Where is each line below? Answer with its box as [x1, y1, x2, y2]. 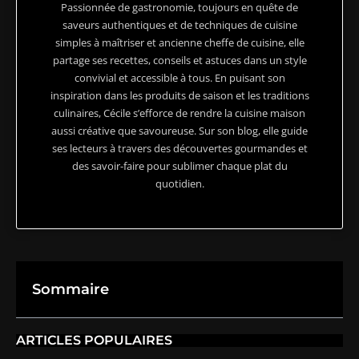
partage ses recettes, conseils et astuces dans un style [52, 52, 307, 67]
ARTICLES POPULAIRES [16, 332, 172, 348]
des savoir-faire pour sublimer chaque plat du [71, 158, 288, 173]
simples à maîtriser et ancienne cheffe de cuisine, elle [54, 34, 305, 50]
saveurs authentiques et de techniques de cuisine [62, 17, 297, 32]
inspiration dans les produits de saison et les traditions [50, 87, 309, 103]
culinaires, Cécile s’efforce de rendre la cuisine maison [54, 105, 305, 120]
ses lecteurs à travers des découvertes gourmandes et [51, 140, 308, 155]
